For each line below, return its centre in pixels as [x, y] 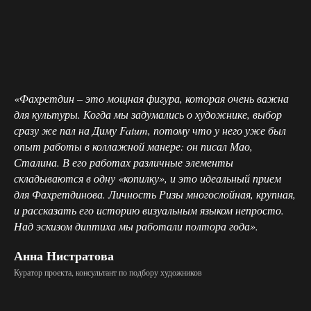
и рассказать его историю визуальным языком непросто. [149, 210]
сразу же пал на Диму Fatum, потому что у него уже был [150, 130]
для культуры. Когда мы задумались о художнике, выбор [148, 114]
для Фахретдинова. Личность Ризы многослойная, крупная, [155, 194]
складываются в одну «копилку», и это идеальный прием [148, 178]
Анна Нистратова [64, 256]
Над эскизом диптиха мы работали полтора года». [136, 226]
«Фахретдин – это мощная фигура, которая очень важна [151, 98]
